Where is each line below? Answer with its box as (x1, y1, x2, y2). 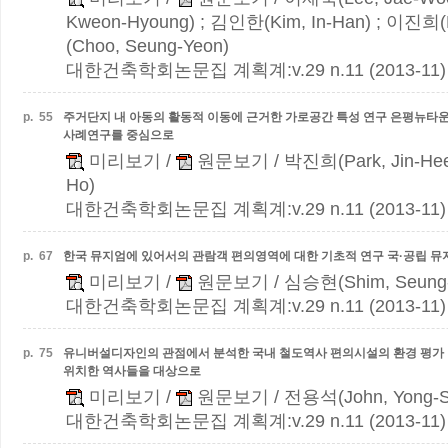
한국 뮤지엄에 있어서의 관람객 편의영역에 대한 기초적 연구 (63, 249, 387, 263)
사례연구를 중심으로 (63, 128, 174, 142)
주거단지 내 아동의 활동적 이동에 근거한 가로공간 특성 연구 (63, 110, 390, 124)
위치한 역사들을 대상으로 (63, 364, 201, 378)
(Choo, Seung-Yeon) (66, 36, 229, 56)
